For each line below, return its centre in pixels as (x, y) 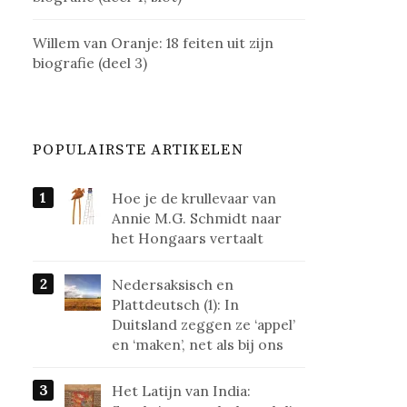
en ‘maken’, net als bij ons (198, 345)
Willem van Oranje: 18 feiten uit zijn (154, 43)
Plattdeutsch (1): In (176, 305)
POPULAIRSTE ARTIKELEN (138, 150)
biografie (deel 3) (90, 63)
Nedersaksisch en (173, 285)
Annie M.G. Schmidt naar (197, 218)
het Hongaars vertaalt (188, 238)
